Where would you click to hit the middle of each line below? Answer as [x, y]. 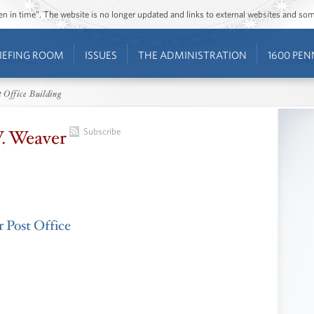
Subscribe [102, 131]
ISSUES [101, 55]
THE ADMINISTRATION [192, 55]
